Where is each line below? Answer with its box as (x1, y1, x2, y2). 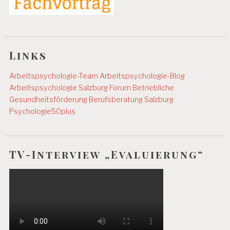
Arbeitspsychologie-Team (9, 71, 100, 81)
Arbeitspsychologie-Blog (100, 71, 185, 81)
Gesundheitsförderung (9, 94, 88, 104)
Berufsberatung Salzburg (87, 94, 174, 104)
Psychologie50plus (9, 106, 76, 116)
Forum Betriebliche (109, 83, 175, 92)
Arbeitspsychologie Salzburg (9, 83, 108, 92)
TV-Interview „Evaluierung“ (9, 147, 204, 161)
